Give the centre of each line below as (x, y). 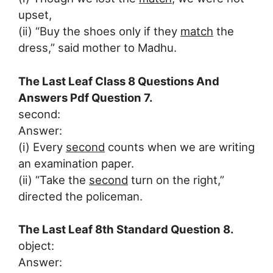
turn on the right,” (176, 179)
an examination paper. (76, 163)
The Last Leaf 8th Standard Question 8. (126, 229)
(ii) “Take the (54, 179)
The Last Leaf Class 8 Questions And (119, 81)
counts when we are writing (180, 147)
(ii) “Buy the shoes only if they (99, 31)
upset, (35, 14)
